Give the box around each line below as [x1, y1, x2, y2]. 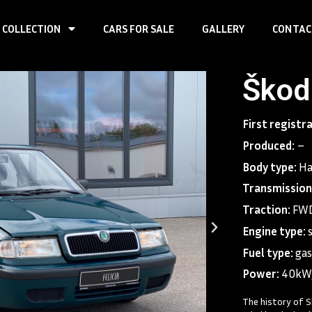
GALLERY [201, 22, 244, 36]
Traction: [242, 202, 292, 217]
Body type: [242, 159, 299, 174]
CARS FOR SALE [102, 22, 174, 36]
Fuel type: [242, 244, 295, 260]
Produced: [242, 137, 295, 153]
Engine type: [242, 223, 308, 238]
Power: [242, 266, 281, 281]
